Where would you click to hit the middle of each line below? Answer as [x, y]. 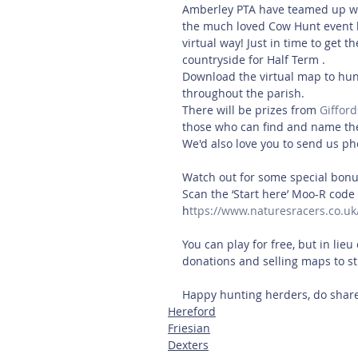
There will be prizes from [251, 109]
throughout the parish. [245, 93]
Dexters [188, 344]
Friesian [189, 328]
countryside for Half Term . [255, 59]
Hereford [192, 311]
